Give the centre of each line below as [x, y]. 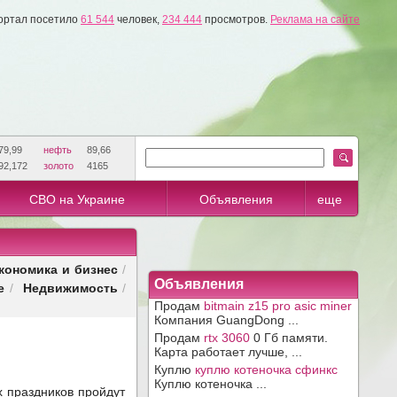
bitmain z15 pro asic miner [278, 306]
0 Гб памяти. [289, 338]
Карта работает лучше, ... [228, 352]
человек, [138, 19]
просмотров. [236, 19]
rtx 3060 [227, 338]
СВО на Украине [77, 199]
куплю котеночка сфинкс [266, 370]
